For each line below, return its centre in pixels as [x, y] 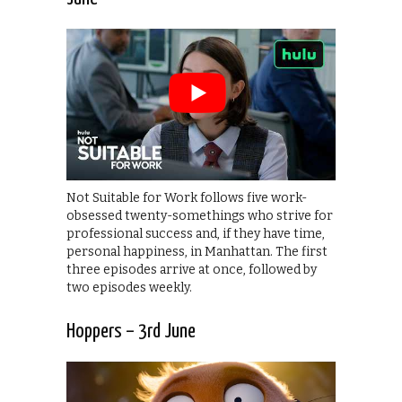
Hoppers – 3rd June [131, 331]
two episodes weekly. [129, 287]
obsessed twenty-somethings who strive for [200, 215]
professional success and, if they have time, [196, 233]
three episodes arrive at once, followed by [192, 269]
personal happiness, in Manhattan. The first [197, 251]
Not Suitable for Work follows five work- [187, 197]
